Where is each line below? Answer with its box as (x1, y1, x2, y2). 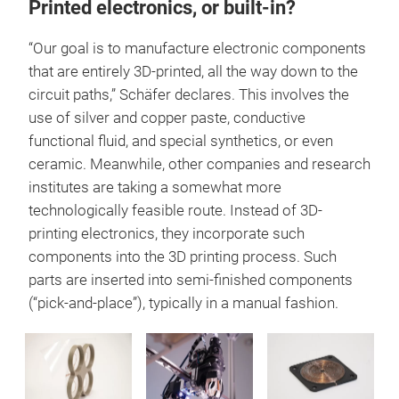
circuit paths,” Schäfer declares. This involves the (28, 85, 349, 103)
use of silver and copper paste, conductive (28, 109, 305, 126)
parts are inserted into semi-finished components (28, 271, 353, 289)
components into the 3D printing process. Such (28, 248, 337, 265)
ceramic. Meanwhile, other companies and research (28, 155, 370, 173)
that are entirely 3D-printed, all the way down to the (28, 62, 358, 80)
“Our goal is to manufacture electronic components (28, 39, 366, 57)
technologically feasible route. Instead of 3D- (28, 201, 322, 219)
